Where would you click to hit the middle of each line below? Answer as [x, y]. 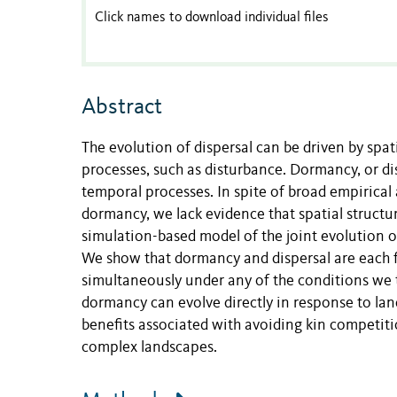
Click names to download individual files [212, 18]
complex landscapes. [149, 347]
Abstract [122, 108]
